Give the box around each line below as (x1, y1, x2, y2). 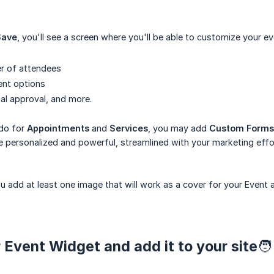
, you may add (148, 123, 209, 134)
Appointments (27, 123, 89, 134)
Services (109, 123, 148, 134)
